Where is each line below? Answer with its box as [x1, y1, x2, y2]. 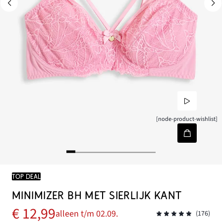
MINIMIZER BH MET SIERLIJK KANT [12, 189, 182, 202]
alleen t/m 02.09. [55, 208, 118, 221]
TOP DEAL [12, 172, 41, 181]
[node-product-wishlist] [156, 114, 218, 124]
